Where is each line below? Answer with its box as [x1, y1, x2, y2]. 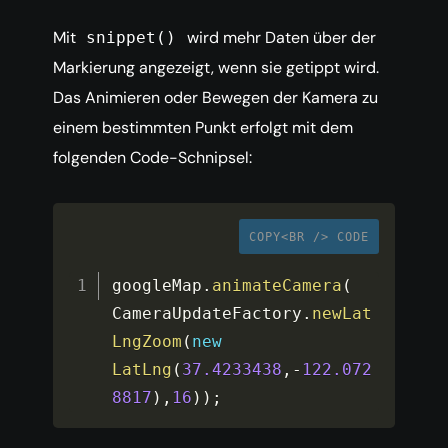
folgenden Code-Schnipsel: [53, 147, 252, 169]
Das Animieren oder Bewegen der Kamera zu [53, 87, 378, 109]
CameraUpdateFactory [112, 304, 303, 324]
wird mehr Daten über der [182, 27, 376, 49]
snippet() [86, 28, 177, 48]
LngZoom [112, 332, 183, 352]
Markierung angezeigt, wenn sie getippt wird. [53, 57, 379, 79]
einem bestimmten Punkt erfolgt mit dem [53, 117, 353, 139]
